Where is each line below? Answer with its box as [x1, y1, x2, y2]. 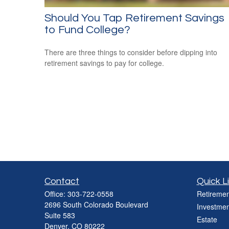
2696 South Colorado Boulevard [44, 199, 148, 210]
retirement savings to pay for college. [44, 57, 164, 68]
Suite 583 [44, 210, 75, 220]
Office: [44, 189, 67, 199]
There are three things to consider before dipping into [44, 47, 217, 57]
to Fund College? [44, 24, 130, 36]
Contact [44, 176, 79, 186]
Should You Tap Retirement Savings [44, 12, 224, 24]
